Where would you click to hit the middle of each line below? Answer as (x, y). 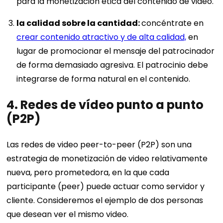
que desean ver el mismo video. (68, 214)
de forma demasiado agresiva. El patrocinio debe (112, 65)
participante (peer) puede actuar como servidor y (106, 186)
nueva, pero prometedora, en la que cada (88, 172)
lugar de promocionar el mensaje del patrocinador (116, 51)
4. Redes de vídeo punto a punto (105, 105)
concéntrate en (173, 23)
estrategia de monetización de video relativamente (107, 158)
